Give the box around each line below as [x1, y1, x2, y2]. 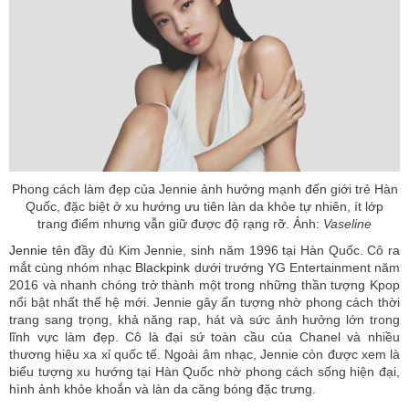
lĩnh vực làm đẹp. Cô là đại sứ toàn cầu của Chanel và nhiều [9, 330, 400, 345]
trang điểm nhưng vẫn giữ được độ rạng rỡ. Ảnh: [37, 216, 320, 232]
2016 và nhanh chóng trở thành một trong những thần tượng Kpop [9, 278, 400, 293]
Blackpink [135, 260, 191, 276]
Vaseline [320, 216, 372, 232]
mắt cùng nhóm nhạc [9, 260, 136, 276]
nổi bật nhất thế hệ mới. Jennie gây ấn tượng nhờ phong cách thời [9, 295, 400, 310]
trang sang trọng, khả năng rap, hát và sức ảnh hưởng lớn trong [9, 312, 400, 328]
